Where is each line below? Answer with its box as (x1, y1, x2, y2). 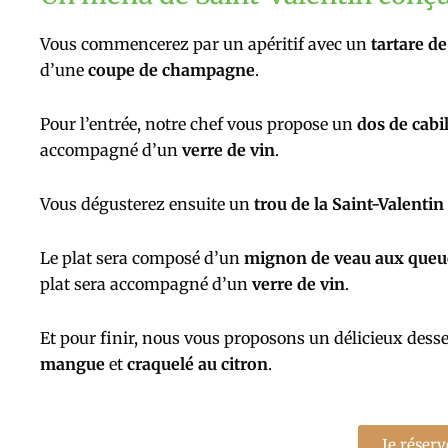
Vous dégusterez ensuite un (40, 193, 250, 214)
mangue (40, 353, 105, 374)
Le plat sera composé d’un (40, 247, 244, 268)
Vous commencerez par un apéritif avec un (40, 33, 367, 54)
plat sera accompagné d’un (40, 273, 248, 294)
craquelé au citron (123, 353, 268, 374)
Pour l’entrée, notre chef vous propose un (40, 113, 357, 134)
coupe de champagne (88, 59, 255, 80)
